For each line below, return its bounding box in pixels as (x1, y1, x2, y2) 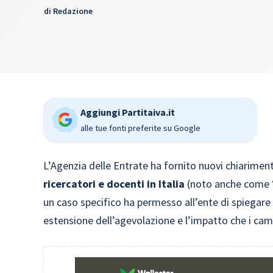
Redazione (53, 5, 93, 16)
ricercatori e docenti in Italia (43, 177, 185, 191)
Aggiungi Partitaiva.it (80, 106, 175, 118)
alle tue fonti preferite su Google (80, 122, 201, 133)
